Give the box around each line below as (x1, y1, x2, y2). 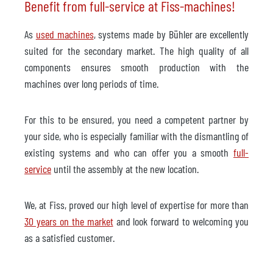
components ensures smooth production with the (24, 60, 249, 74)
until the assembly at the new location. (51, 161, 199, 175)
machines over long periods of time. (24, 76, 158, 90)
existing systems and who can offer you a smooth (24, 145, 233, 159)
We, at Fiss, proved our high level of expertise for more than (24, 197, 249, 211)
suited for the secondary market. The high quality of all (24, 43, 249, 57)
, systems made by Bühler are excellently (93, 27, 249, 41)
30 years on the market (24, 214, 113, 228)
